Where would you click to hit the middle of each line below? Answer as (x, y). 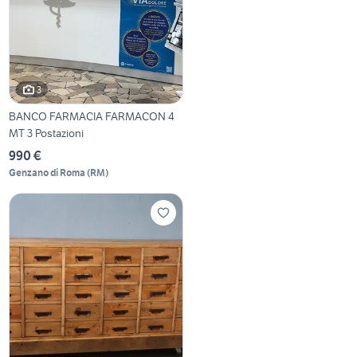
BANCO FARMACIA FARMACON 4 (92, 117)
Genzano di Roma (47, 173)
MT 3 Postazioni (47, 133)
